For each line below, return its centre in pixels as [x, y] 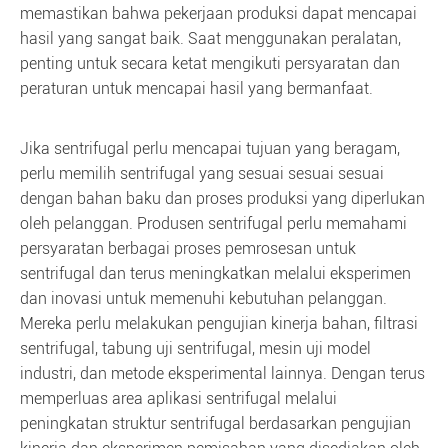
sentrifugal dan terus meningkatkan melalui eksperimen [215, 273]
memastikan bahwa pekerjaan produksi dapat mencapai [218, 13]
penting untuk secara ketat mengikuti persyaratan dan [210, 63]
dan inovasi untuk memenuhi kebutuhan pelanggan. [203, 298]
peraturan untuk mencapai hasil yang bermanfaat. [196, 88]
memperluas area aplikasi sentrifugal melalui [178, 398]
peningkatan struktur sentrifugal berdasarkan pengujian [215, 423]
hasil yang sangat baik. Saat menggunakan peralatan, [210, 38]
